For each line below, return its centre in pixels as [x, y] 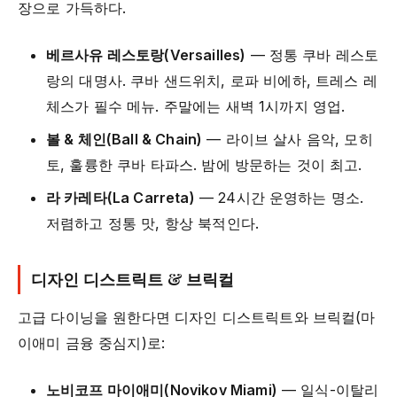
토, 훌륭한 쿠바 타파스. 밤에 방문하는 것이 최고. [204, 165]
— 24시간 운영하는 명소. [279, 198]
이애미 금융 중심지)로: [92, 343]
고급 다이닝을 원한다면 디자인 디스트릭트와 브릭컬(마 [197, 318]
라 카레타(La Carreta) [121, 198]
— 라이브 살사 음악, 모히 [288, 140]
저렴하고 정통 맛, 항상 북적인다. [153, 224]
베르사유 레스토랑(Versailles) [146, 55]
